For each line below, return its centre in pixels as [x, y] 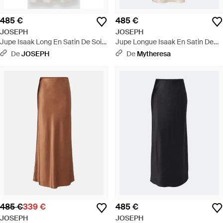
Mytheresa [154, 54]
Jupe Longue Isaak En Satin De [165, 42]
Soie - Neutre [137, 52]
